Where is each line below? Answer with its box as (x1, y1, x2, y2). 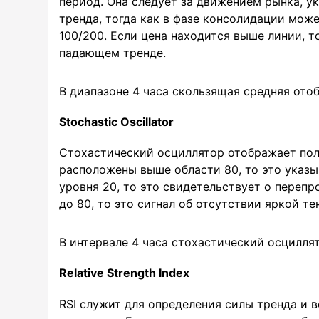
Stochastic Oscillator (59, 114, 174, 129)
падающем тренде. (59, 45, 166, 60)
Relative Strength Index (59, 266, 189, 281)
